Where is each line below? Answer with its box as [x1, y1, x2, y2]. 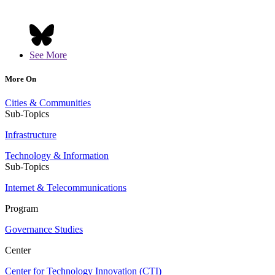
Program [5, 203, 38, 214]
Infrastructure [5, 130, 56, 140]
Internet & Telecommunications [5, 182, 126, 193]
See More [29, 49, 67, 60]
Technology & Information [5, 150, 109, 161]
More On [5, 74, 36, 83]
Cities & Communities [5, 98, 91, 108]
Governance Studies [5, 224, 83, 234]
